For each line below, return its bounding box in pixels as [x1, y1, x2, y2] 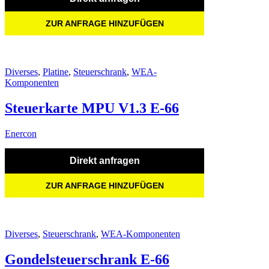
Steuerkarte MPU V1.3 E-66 [5, 100, 179, 116]
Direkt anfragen [69, 155, 140, 166]
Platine [43, 66, 68, 77]
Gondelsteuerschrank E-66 [5, 251, 169, 267]
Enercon [5, 128, 37, 139]
